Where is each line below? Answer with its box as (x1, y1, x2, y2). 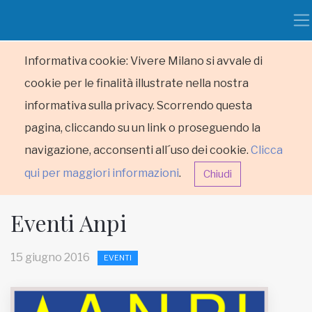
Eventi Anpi (10, 208, 127, 237)
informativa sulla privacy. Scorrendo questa (24, 99, 252, 112)
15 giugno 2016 (10, 251, 90, 264)
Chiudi (203, 168, 232, 180)
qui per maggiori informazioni (24, 166, 179, 180)
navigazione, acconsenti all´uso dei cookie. (24, 143, 251, 157)
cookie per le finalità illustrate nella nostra (24, 77, 249, 90)
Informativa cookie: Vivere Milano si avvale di (24, 54, 263, 68)
